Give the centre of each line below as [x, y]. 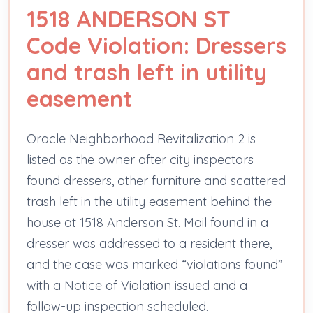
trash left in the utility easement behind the [149, 201]
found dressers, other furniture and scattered [156, 180]
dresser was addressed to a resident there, [149, 243]
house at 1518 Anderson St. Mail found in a [147, 222]
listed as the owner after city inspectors [140, 159]
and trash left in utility [147, 72]
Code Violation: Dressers [156, 45]
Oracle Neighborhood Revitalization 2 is [141, 138]
